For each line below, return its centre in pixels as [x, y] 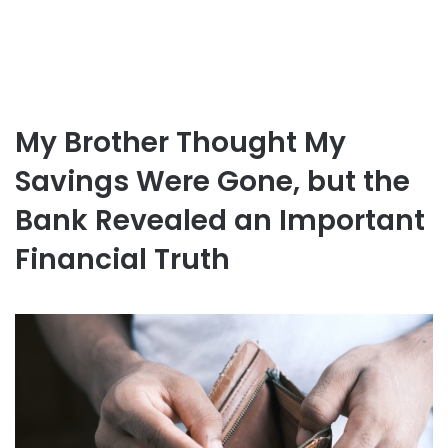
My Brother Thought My [180, 142]
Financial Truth [122, 259]
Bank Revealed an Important [220, 220]
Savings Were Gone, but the [212, 181]
